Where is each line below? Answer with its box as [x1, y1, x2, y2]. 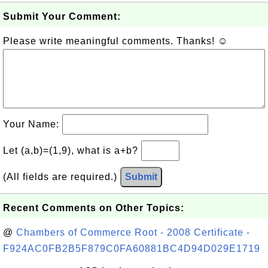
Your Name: [3, 119, 62, 129]
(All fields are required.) [3, 172, 120, 182]
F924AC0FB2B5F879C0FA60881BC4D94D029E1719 [3, 243, 260, 254]
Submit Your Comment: [3, 11, 121, 22]
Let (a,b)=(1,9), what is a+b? [3, 145, 141, 156]
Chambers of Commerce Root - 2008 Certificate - [16, 227, 250, 237]
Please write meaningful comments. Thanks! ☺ [3, 36, 228, 46]
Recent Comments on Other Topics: [3, 203, 184, 213]
